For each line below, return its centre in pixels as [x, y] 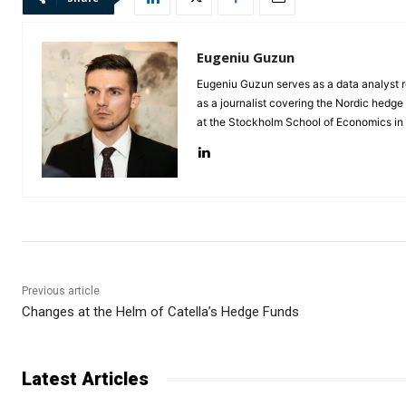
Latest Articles [85, 379]
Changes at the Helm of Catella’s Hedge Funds [160, 312]
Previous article [61, 291]
